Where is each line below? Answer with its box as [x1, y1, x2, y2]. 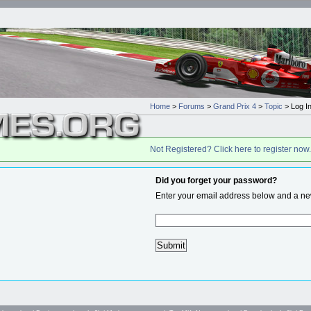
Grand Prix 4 [213, 101, 256, 110]
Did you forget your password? [155, 175, 277, 185]
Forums [178, 101, 205, 110]
